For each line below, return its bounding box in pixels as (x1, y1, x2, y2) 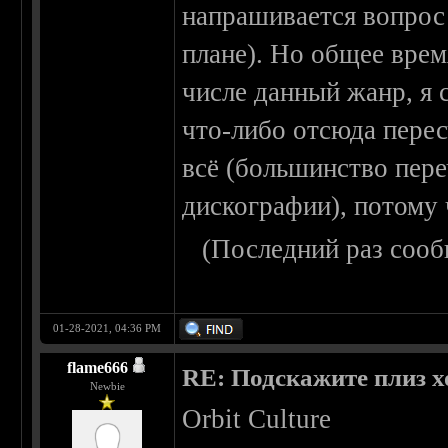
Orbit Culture (182, 404, 332, 435)
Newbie (89, 380, 125, 393)
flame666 (67, 359, 129, 377)
